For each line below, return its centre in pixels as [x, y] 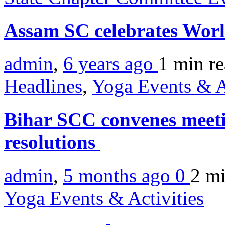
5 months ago [119, 175]
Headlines [43, 86]
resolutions [52, 142]
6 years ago [111, 64]
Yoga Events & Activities [104, 198]
